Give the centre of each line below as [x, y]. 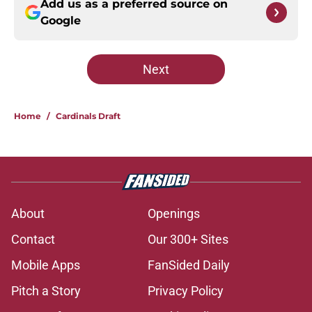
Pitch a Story [46, 291]
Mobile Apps [46, 265]
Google [61, 21]
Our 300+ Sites [188, 240]
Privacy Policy [186, 291]
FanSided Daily [189, 265]
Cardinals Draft [88, 116]
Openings [174, 214]
